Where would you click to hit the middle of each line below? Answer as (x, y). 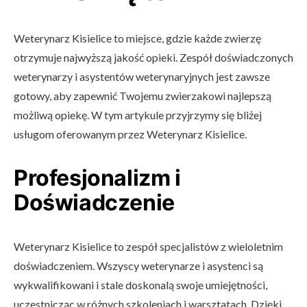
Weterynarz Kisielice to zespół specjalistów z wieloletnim (148, 246)
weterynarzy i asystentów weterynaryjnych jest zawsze (142, 76)
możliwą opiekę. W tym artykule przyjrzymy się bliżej (138, 114)
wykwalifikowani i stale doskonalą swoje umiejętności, (140, 284)
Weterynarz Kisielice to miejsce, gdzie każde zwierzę (137, 38)
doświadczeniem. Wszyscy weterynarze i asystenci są (138, 265)
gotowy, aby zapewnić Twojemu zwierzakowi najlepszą (143, 95)
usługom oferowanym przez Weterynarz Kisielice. (130, 134)
